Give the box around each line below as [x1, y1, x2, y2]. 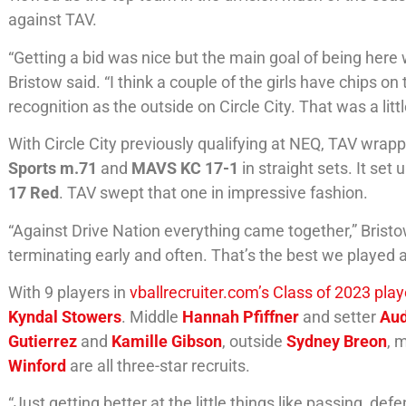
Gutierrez [8, 331, 78, 351]
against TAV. [8, 10, 98, 30]
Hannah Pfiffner [182, 306, 300, 326]
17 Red [8, 183, 60, 203]
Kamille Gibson [111, 331, 223, 351]
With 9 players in [8, 282, 130, 302]
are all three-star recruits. [70, 355, 251, 375]
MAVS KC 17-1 [131, 159, 239, 179]
